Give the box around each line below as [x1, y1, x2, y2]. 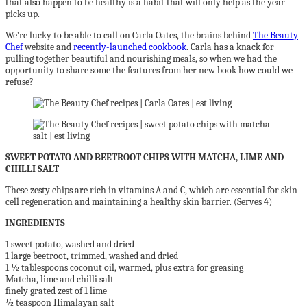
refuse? [5, 76, 34, 88]
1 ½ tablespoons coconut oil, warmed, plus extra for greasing [5, 262, 243, 273]
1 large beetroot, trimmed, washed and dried [5, 250, 178, 262]
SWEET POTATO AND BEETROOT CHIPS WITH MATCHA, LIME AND [5, 151, 284, 163]
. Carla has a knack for [186, 41, 274, 53]
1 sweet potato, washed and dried [5, 238, 134, 250]
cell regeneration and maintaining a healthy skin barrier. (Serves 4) [5, 196, 272, 208]
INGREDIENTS [5, 217, 65, 229]
